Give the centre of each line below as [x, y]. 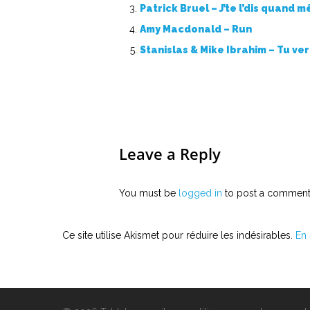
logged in [200, 193]
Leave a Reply [170, 154]
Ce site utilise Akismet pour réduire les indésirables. [179, 235]
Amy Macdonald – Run [196, 29]
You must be [149, 193]
